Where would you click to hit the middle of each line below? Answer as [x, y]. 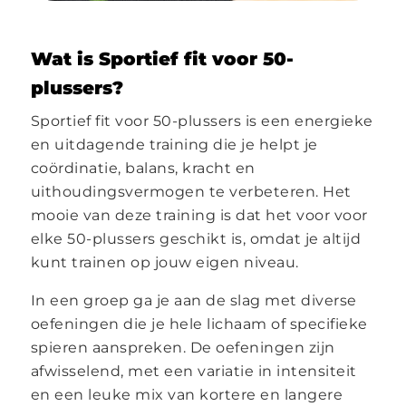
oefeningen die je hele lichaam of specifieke [199, 324]
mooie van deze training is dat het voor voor [199, 215]
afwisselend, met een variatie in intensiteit [193, 371]
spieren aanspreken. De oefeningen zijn [183, 347]
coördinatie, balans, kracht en [143, 168]
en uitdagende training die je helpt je [174, 144]
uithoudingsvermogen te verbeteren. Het [191, 191]
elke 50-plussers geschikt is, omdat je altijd [196, 238]
